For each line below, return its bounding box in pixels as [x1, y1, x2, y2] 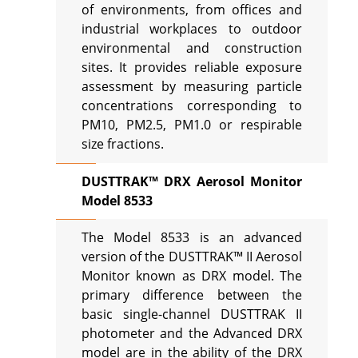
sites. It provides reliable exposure [81, 58, 303, 77]
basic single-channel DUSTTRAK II [81, 305, 303, 324]
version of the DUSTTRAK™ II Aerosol [81, 248, 303, 266]
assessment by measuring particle [81, 78, 303, 96]
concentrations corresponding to [81, 97, 303, 115]
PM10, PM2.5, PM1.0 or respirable [81, 116, 303, 134]
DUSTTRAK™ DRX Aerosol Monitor [81, 172, 303, 190]
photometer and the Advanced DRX [81, 324, 303, 343]
